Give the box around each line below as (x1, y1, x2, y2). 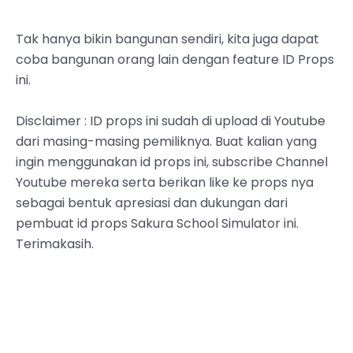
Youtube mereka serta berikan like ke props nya (16, 173, 314, 191)
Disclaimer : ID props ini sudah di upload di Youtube (16, 111, 325, 130)
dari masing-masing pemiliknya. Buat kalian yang (16, 132, 317, 150)
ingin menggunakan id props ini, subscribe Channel (16, 152, 328, 171)
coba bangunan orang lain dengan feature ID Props (16, 50, 334, 69)
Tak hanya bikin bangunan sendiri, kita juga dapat (16, 30, 319, 49)
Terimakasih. (16, 234, 94, 253)
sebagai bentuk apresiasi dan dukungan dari (16, 193, 288, 212)
